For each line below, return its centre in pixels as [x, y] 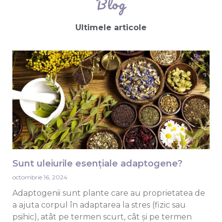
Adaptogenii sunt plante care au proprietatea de [109, 193]
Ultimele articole [111, 28]
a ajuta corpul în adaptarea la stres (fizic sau [99, 205]
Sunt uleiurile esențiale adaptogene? [97, 164]
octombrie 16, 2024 [40, 177]
